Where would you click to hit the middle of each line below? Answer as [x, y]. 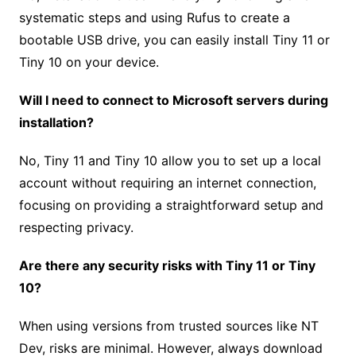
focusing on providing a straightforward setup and [171, 205]
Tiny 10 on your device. [89, 62]
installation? [56, 123]
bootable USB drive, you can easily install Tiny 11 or [174, 40]
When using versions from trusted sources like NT [168, 326]
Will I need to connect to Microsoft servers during [173, 101]
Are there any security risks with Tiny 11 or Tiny [167, 266]
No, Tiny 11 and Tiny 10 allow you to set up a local [170, 161]
